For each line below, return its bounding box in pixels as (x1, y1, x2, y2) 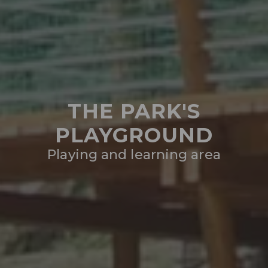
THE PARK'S (68, 98, 200, 124)
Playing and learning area (47, 146, 221, 163)
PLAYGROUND (55, 122, 213, 148)
